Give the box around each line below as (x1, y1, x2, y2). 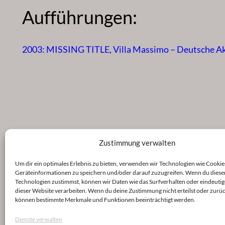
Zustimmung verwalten (98, 138, 175, 147)
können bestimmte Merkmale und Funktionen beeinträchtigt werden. (15, 196, 195, 203)
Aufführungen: (22, 6, 137, 29)
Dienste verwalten (15, 215, 62, 223)
